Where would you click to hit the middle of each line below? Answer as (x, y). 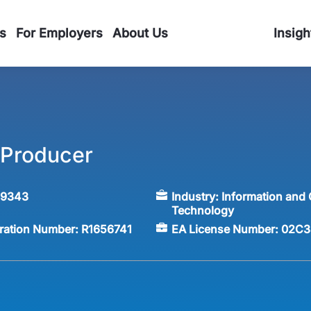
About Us (140, 33)
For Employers (59, 33)
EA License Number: (226, 229)
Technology (202, 211)
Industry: (196, 197)
